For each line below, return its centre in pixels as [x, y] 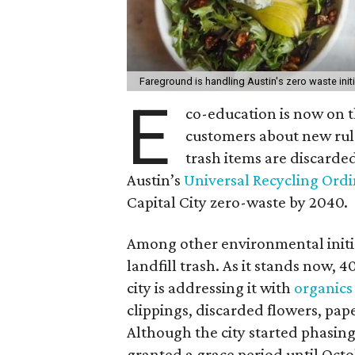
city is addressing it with [210, 287]
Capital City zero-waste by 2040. [237, 202]
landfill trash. [173, 265]
